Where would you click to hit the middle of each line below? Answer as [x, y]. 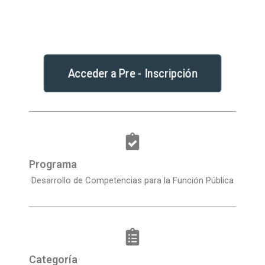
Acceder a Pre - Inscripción [132, 73]
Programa [53, 164]
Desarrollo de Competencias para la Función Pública [132, 181]
